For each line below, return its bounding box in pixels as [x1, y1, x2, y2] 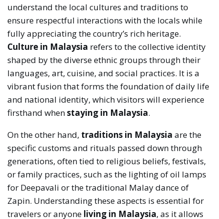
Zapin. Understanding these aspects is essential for [7, 195, 204, 207]
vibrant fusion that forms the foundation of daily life [7, 81, 210, 92]
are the [173, 129, 202, 141]
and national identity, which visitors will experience [7, 94, 205, 106]
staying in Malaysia [67, 107, 149, 119]
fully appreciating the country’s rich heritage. [7, 28, 181, 40]
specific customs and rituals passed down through [7, 142, 202, 154]
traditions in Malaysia [81, 129, 173, 141]
